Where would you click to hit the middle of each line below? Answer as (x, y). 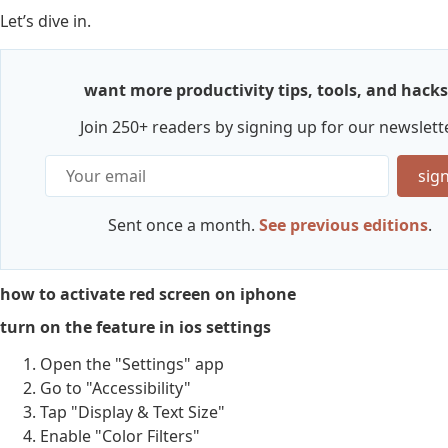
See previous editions (343, 225)
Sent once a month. (183, 225)
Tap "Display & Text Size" (132, 412)
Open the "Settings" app (132, 364)
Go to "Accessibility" (115, 388)
